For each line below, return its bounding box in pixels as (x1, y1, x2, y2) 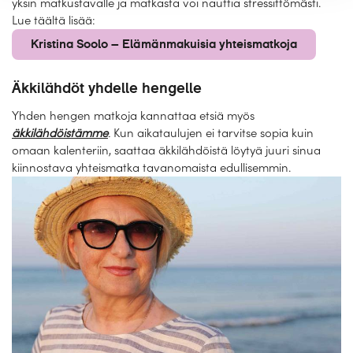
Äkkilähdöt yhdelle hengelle (12, 81, 202, 96)
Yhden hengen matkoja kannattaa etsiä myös (12, 108, 255, 124)
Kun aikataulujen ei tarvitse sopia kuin (110, 125, 314, 141)
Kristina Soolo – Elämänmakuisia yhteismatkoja (31, 38, 297, 50)
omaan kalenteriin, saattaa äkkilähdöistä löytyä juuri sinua (12, 143, 321, 158)
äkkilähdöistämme (12, 125, 108, 141)
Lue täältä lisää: (12, 12, 95, 28)
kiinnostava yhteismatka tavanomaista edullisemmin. (12, 160, 291, 176)
